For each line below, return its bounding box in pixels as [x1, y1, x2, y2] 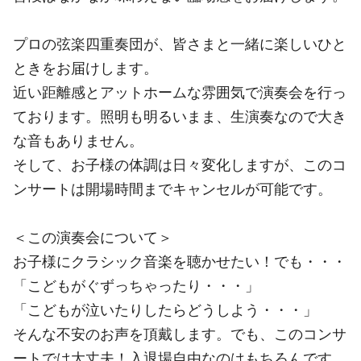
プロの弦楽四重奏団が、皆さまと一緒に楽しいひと [13, 35, 346, 52]
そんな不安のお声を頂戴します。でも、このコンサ [13, 325, 346, 342]
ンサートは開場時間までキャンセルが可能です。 [13, 180, 332, 197]
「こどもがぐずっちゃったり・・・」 [13, 276, 259, 294]
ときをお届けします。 [13, 59, 158, 77]
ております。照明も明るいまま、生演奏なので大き [13, 107, 346, 125]
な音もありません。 [13, 131, 143, 149]
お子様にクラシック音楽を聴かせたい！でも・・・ [13, 252, 346, 270]
